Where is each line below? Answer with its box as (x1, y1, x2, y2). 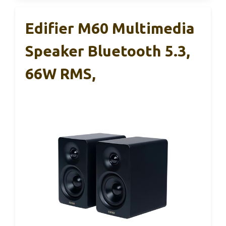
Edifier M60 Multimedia (25, 20, 195, 37)
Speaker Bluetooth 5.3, (25, 42, 190, 60)
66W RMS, (25, 65, 96, 82)
